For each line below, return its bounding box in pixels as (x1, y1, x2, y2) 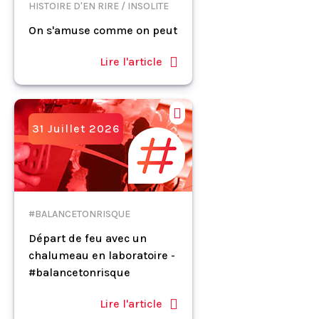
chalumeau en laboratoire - (28, 249, 175, 262)
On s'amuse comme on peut (28, 23, 177, 37)
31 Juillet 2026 (32, 122, 120, 135)
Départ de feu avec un (28, 231, 147, 245)
